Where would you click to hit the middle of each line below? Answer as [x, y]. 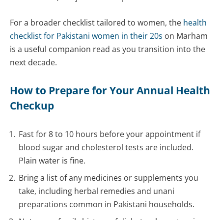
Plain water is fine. [52, 160]
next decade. [33, 62]
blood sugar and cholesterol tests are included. [106, 147]
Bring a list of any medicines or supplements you [109, 178]
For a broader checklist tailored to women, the [96, 22]
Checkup [32, 106]
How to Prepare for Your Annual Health [110, 91]
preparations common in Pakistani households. [107, 204]
